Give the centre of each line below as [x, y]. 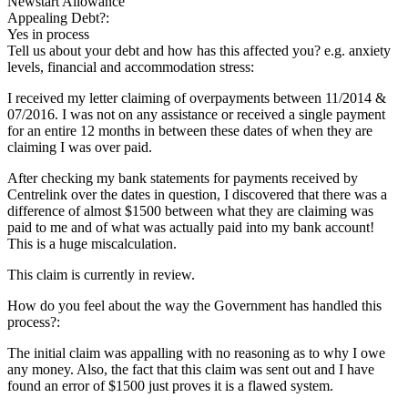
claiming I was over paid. [80, 147]
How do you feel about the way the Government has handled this [194, 305]
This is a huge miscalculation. [92, 243]
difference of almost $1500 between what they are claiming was [190, 210]
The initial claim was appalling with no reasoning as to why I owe [196, 352]
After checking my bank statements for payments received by [183, 178]
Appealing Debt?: [60, 17]
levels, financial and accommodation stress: [133, 66]
